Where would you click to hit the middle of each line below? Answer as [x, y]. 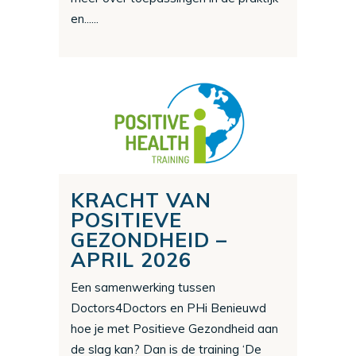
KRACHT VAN [141, 199]
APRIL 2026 [131, 259]
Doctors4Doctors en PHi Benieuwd [168, 308]
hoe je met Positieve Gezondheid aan [174, 328]
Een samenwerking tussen [143, 287]
